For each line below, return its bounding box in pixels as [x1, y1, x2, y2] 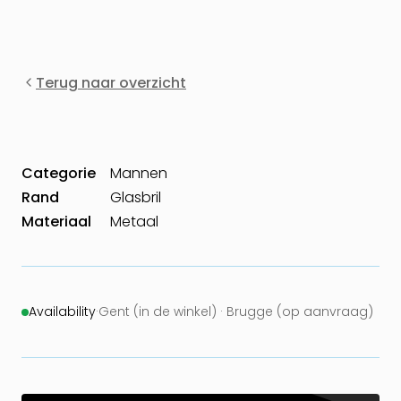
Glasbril [110, 187, 161, 209]
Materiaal [21, 211, 91, 233]
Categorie [21, 163, 96, 184]
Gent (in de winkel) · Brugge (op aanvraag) [98, 303, 373, 321]
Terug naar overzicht [36, 72, 186, 93]
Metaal [110, 211, 158, 233]
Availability [29, 303, 96, 321]
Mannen [110, 163, 167, 184]
